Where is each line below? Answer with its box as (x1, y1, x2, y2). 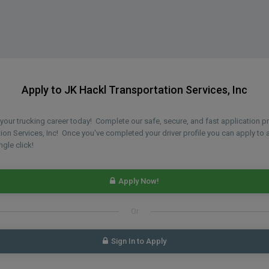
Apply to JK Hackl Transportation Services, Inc (22, 83, 247, 96)
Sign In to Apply (111, 237, 166, 246)
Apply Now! (118, 177, 159, 186)
